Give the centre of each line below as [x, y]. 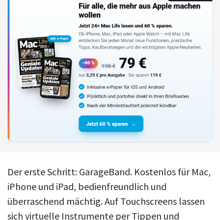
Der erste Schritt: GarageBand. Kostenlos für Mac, [109, 171]
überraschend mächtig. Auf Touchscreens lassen [106, 201]
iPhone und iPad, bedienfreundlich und [87, 186]
